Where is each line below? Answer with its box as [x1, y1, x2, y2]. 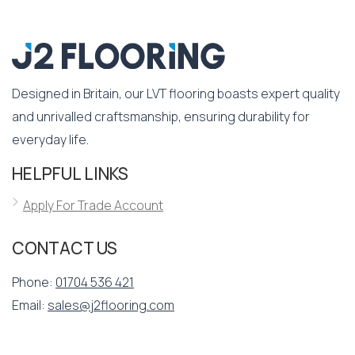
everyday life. [12, 131, 89, 149]
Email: [12, 296, 48, 314]
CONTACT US [12, 237, 117, 260]
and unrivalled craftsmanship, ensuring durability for [12, 108, 310, 126]
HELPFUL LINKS [12, 162, 128, 185]
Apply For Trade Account [23, 197, 163, 215]
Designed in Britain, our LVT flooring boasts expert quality [12, 85, 340, 103]
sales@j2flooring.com [48, 296, 174, 314]
